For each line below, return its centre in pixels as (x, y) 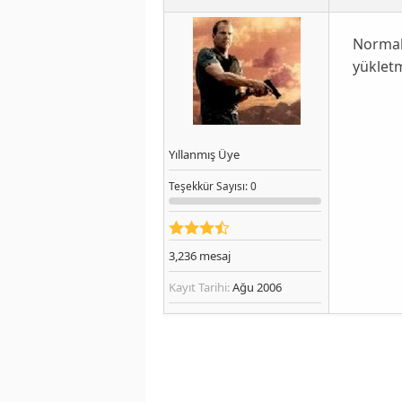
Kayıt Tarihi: (199, 287)
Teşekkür (191, 185)
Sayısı (229, 185)
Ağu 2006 (256, 287)
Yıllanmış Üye (204, 154)
